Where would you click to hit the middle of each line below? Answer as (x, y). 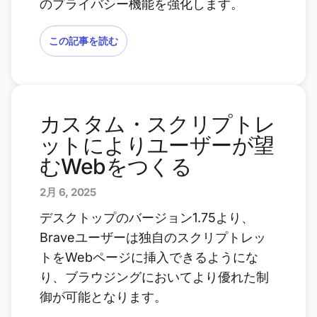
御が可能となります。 (103, 297)
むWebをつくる (116, 166)
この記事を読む (83, 41)
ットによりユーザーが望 (157, 145)
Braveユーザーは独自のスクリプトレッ (153, 237)
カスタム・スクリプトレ (158, 124)
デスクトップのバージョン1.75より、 (147, 218)
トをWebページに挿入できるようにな (149, 257)
